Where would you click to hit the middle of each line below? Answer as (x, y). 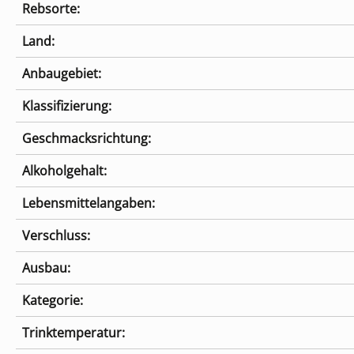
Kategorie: (53, 301)
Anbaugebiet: (62, 74)
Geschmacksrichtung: (87, 139)
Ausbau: (46, 268)
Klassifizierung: (67, 106)
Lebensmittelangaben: (88, 203)
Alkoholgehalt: (64, 171)
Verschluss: (56, 236)
